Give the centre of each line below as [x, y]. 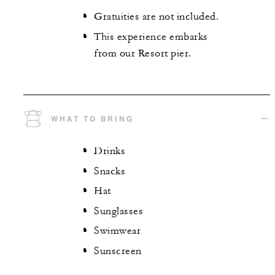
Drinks [110, 151]
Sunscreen [118, 251]
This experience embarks [151, 37]
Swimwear [117, 231]
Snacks [110, 171]
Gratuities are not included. [156, 17]
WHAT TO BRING [92, 119]
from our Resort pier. [143, 53]
